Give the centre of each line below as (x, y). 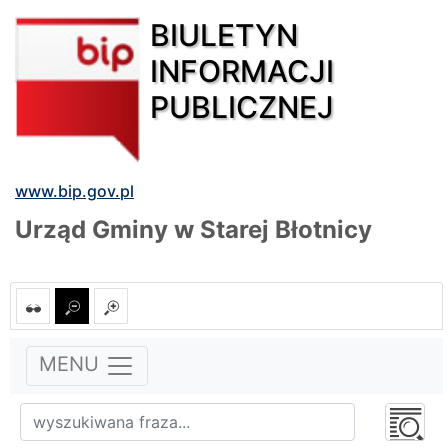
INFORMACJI (242, 70)
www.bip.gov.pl (74, 190)
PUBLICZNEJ (242, 106)
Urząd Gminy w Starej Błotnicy (193, 229)
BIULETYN (224, 34)
